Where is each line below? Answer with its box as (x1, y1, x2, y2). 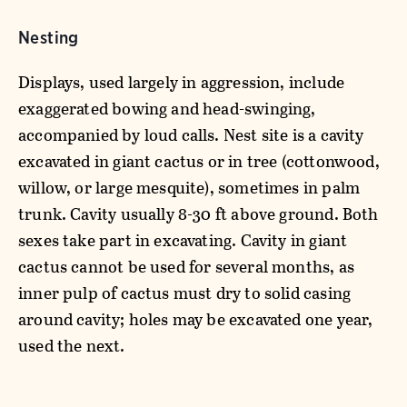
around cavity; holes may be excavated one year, (18, 306, 373, 332)
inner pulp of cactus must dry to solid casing (18, 280, 352, 305)
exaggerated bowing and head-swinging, (18, 95, 316, 121)
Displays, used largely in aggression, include (18, 69, 345, 94)
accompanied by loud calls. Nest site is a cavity (18, 122, 364, 147)
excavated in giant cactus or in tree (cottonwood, (18, 148, 380, 174)
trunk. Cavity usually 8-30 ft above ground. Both (18, 201, 379, 226)
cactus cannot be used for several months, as (18, 253, 354, 279)
